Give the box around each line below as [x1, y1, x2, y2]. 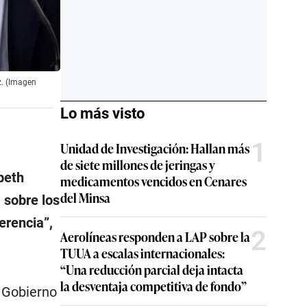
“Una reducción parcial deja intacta [60, 260, 243, 278]
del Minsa [60, 188, 110, 206]
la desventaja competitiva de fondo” [60, 277, 247, 295]
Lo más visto [60, 105, 145, 122]
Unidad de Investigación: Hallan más [60, 139, 249, 157]
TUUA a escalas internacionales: [60, 244, 225, 262]
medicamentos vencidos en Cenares [60, 172, 247, 190]
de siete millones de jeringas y [60, 156, 215, 173]
